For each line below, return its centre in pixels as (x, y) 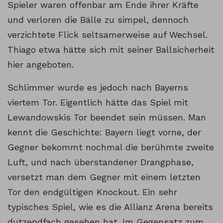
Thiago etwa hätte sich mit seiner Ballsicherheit (111, 50)
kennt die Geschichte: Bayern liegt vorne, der (104, 132)
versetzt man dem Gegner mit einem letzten (104, 177)
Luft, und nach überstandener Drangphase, (101, 162)
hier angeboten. (41, 65)
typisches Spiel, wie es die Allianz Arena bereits (110, 207)
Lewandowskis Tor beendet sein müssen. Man (107, 117)
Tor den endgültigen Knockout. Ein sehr (92, 192)
